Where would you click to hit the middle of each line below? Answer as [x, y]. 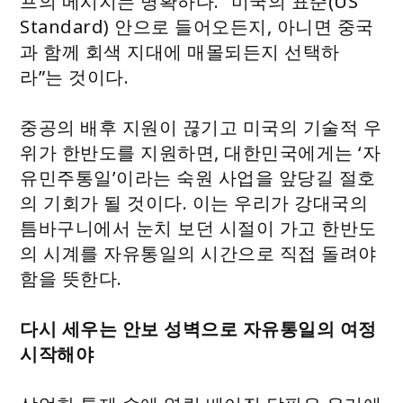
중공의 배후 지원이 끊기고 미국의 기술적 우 [201, 127]
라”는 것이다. [75, 76]
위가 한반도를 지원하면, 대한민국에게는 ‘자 [201, 152]
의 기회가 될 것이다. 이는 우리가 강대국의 [194, 202]
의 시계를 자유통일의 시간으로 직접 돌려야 [198, 253]
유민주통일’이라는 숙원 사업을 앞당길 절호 [198, 177]
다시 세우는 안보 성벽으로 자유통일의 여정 [198, 328]
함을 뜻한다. [71, 278]
